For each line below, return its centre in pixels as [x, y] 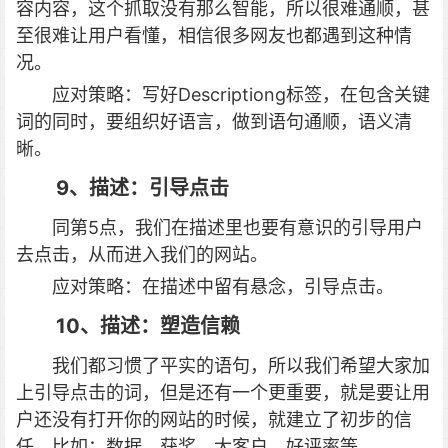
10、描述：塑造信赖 [148, 326]
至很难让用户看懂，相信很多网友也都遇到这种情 [214, 35]
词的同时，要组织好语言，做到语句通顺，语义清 [214, 121]
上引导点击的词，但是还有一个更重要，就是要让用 [223, 392]
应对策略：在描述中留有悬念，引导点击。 [223, 286]
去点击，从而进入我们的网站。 [142, 254]
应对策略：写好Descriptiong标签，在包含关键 [241, 94]
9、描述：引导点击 [142, 188]
